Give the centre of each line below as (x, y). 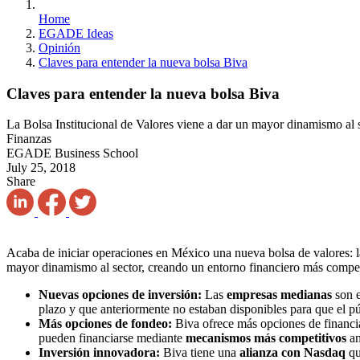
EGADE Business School (72, 153)
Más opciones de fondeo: (107, 324)
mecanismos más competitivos (266, 338)
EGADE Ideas (76, 33)
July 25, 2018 (41, 168)
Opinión (59, 48)
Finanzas (29, 139)
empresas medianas (279, 295)
